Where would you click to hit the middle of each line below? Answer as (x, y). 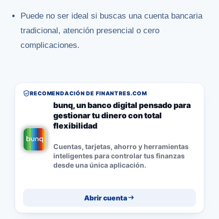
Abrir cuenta (106, 197)
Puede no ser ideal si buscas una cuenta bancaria (112, 16)
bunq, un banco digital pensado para (122, 105)
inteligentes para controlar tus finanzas (119, 155)
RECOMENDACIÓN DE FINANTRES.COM (88, 94)
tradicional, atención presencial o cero (90, 31)
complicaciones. (50, 45)
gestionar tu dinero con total (108, 116)
